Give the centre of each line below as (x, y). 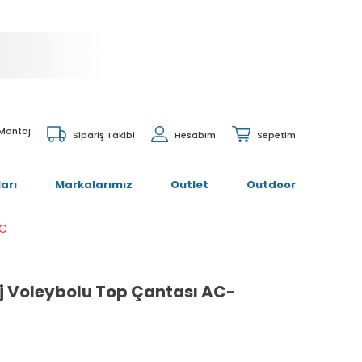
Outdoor (271, 185)
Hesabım (195, 135)
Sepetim (276, 135)
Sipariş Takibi (104, 135)
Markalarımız (93, 185)
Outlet (189, 185)
